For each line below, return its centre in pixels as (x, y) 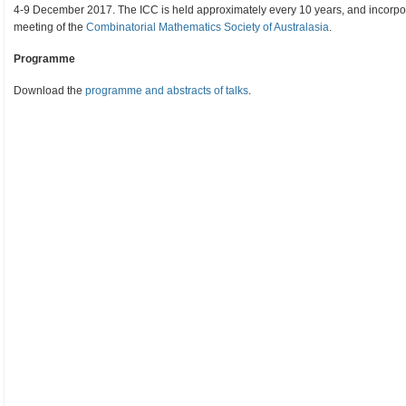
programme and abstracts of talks (167, 90)
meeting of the (50, 27)
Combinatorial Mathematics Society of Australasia (208, 27)
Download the (49, 90)
